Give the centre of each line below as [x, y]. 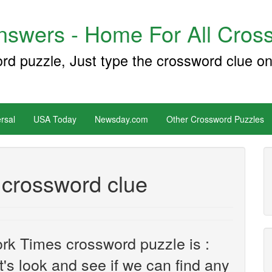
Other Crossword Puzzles [215, 119]
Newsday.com [121, 119]
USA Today [55, 119]
